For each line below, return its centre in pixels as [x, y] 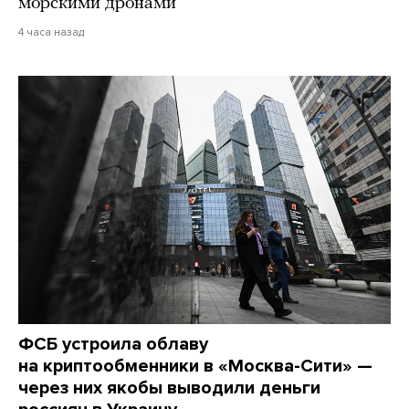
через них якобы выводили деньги [169, 388]
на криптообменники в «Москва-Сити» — [195, 366]
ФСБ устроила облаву [113, 344]
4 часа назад [51, 31]
